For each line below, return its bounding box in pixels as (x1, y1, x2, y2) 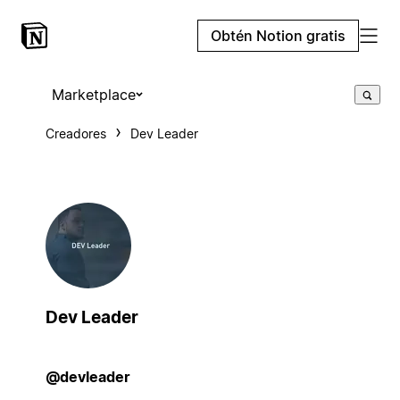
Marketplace (51, 86, 136, 104)
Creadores (45, 126, 106, 141)
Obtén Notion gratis (211, 27, 346, 45)
